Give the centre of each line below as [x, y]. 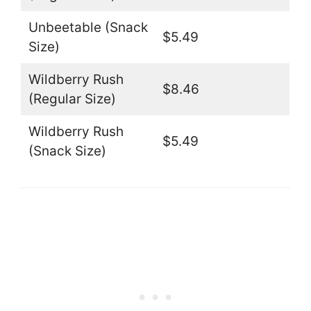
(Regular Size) [72, 99]
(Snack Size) [67, 151]
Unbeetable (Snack [88, 27]
